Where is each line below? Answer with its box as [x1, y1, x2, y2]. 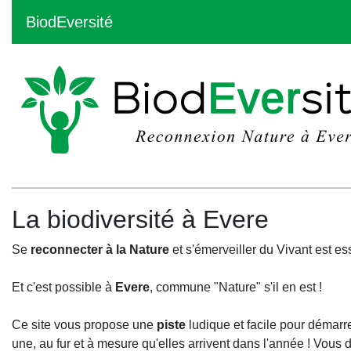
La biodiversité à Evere [12, 205, 269, 233]
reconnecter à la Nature [31, 243, 169, 256]
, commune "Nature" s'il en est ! [150, 280, 322, 294]
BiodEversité [21, 13, 113, 31]
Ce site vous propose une [12, 318, 157, 331]
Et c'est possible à [12, 280, 115, 294]
